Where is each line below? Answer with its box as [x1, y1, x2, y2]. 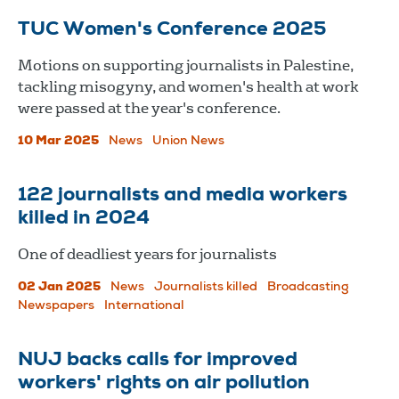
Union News [152, 134, 224, 148]
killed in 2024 [18, 208, 154, 229]
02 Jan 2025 [18, 281, 101, 294]
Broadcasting [267, 281, 349, 294]
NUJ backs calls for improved [18, 350, 297, 370]
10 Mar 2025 [18, 134, 99, 148]
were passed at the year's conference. [18, 98, 281, 118]
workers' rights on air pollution [18, 373, 310, 394]
